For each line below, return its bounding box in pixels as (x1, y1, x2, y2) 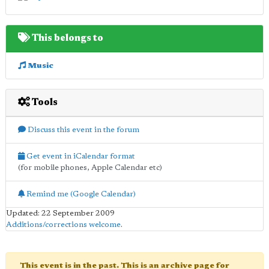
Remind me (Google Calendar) (25, 190, 136, 198)
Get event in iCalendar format (25, 152, 135, 160)
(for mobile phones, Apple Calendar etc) (18, 163, 162, 172)
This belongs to (30, 33, 103, 43)
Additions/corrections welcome (6, 220, 121, 229)
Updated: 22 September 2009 (6, 209, 115, 217)
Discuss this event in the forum (26, 125, 139, 134)
